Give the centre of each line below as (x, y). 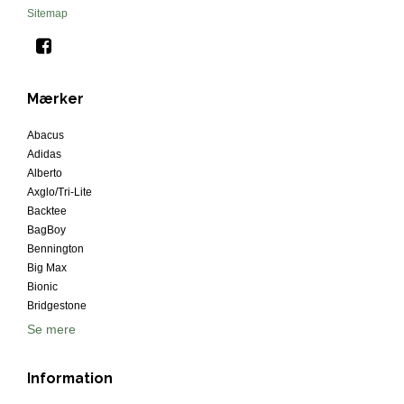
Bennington (55, 249)
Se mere (51, 330)
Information (70, 379)
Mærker (55, 99)
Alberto (45, 174)
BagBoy (46, 230)
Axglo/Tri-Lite (60, 193)
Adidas (44, 155)
